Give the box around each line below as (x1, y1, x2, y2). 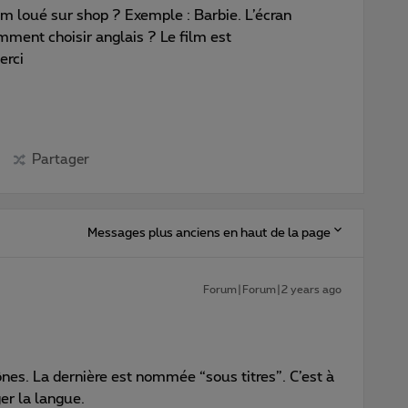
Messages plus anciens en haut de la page (87, 226, 331, 240)
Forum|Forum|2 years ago (203, 283, 342, 295)
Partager (31, 152, 89, 167)
